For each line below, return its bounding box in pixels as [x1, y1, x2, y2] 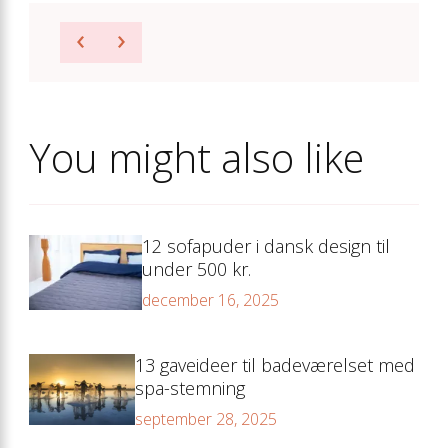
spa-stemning [135, 375, 246, 400]
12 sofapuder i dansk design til [142, 233, 391, 258]
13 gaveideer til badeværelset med [135, 352, 416, 377]
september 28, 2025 [135, 407, 278, 430]
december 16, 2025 [142, 288, 280, 311]
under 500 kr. [142, 256, 252, 281]
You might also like [29, 129, 364, 185]
